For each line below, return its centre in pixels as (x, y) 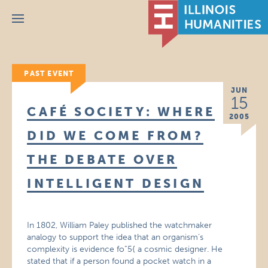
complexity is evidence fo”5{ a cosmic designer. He (125, 249)
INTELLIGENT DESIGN (115, 183)
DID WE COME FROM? (115, 135)
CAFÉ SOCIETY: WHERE (121, 112)
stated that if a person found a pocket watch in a (119, 261)
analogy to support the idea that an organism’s (115, 237)
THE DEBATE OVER (102, 159)
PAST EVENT (49, 74)
